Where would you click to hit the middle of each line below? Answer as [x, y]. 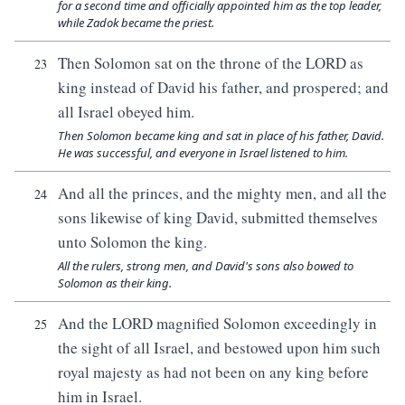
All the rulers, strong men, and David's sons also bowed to [206, 266]
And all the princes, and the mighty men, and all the [222, 193]
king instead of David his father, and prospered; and [223, 87]
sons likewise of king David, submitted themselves [218, 217]
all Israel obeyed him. [126, 112]
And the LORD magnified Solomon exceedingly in [217, 323]
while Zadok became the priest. [136, 23]
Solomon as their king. [115, 283]
